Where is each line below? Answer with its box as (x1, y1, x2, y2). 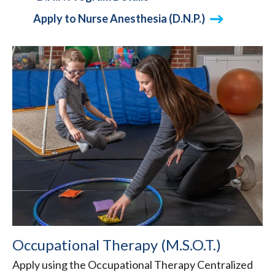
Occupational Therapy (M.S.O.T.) (12, 235, 221, 254)
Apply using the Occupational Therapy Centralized (12, 257, 253, 271)
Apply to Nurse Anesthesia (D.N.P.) (33, 12, 205, 26)
